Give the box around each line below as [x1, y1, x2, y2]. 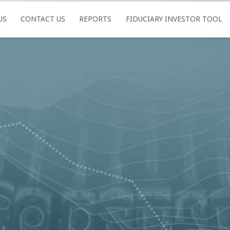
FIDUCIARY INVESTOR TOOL [125, 14, 222, 24]
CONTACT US [21, 14, 66, 24]
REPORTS [79, 14, 112, 24]
